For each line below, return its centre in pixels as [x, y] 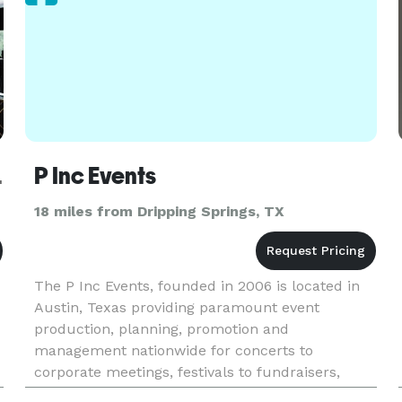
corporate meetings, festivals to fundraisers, [187, 372]
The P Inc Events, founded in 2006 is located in [197, 286]
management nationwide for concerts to [173, 350]
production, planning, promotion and [161, 329]
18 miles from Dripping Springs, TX [159, 211]
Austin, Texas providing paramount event [176, 307]
